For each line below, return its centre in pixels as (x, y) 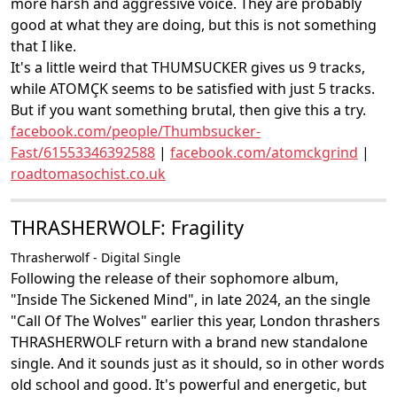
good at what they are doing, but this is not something (194, 25)
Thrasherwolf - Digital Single (96, 257)
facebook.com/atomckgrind (264, 152)
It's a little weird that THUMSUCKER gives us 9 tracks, (188, 67)
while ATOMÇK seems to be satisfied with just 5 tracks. (193, 89)
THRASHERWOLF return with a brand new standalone (189, 342)
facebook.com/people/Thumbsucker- (136, 131)
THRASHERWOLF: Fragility (127, 227)
